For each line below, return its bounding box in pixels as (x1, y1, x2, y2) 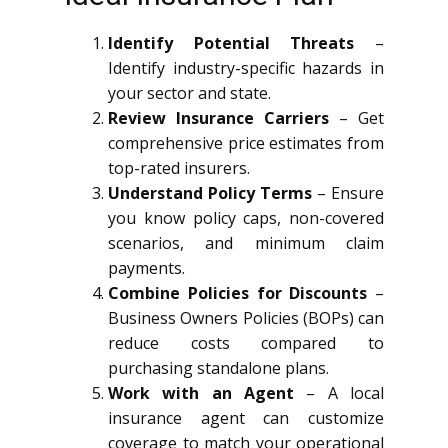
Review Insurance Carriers (108, 106, 329, 129)
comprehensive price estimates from (108, 131, 384, 154)
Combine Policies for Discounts (108, 281, 368, 304)
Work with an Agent (108, 381, 294, 404)
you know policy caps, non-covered (108, 206, 384, 229)
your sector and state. (108, 81, 271, 104)
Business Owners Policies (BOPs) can (108, 306, 384, 329)
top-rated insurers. (108, 156, 250, 179)
